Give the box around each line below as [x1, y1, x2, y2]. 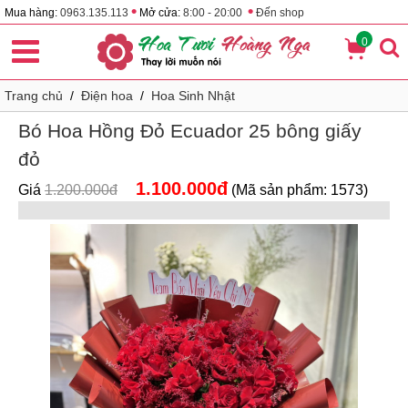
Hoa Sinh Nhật [151, 88, 235, 103]
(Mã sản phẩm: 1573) [231, 182, 368, 198]
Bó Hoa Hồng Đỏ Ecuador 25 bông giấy [18, 120, 362, 141]
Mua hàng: [5, 6, 60, 19]
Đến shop [256, 6, 304, 19]
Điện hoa [81, 88, 133, 103]
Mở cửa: [137, 6, 183, 19]
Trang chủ [5, 88, 63, 103]
